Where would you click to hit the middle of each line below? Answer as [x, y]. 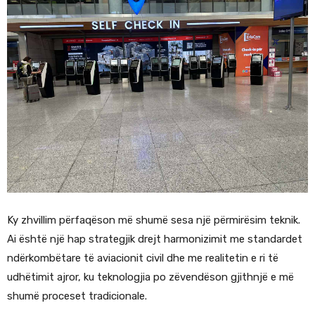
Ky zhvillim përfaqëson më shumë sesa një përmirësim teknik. [154, 220]
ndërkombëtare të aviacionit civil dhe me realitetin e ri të [143, 258]
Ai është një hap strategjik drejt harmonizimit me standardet [155, 239]
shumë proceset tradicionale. [77, 296]
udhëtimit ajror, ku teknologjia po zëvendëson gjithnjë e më [150, 277]
